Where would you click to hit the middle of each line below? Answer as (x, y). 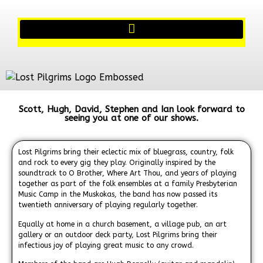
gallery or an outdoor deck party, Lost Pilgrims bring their (118, 235)
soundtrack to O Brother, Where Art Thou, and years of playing (127, 173)
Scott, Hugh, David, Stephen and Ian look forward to (131, 109)
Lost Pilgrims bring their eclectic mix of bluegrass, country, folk (126, 152)
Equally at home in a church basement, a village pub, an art (122, 224)
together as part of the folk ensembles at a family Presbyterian (128, 184)
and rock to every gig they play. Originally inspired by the (117, 163)
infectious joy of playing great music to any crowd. (106, 245)
